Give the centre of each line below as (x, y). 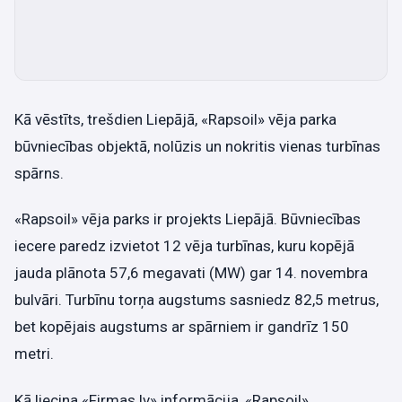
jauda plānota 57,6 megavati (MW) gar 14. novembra (191, 273)
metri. (34, 354)
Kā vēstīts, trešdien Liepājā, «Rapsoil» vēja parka (175, 120)
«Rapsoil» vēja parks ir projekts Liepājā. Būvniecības (188, 219)
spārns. (39, 174)
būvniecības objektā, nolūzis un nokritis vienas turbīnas (197, 147)
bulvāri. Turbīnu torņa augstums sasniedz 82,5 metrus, (197, 300)
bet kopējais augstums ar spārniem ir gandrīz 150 (182, 327)
